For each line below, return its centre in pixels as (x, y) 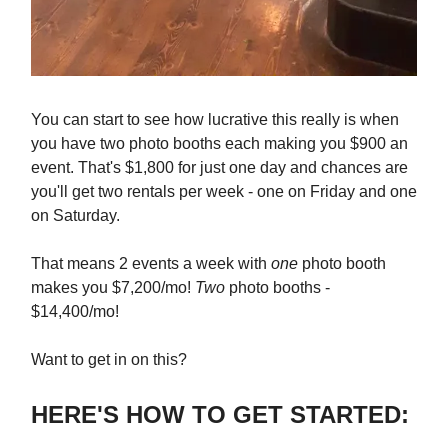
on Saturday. (75, 216)
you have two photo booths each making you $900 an (219, 144)
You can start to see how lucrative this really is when (215, 120)
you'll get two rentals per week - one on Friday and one (224, 192)
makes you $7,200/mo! (113, 288)
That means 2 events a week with (151, 264)
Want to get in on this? (109, 360)
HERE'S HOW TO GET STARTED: (220, 415)
